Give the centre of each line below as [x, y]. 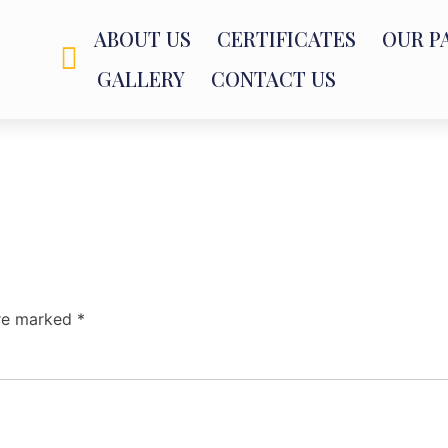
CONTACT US [273, 79]
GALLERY [140, 79]
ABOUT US [142, 39]
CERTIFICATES [286, 39]
